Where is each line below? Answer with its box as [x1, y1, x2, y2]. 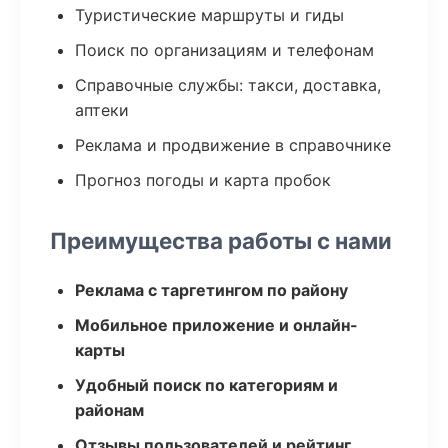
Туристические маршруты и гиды [75, 5, 344, 25]
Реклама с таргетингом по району [75, 280, 348, 300]
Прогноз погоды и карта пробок [75, 170, 331, 190]
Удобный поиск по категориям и [75, 375, 338, 395]
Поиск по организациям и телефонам [75, 40, 374, 60]
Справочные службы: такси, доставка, [75, 75, 381, 95]
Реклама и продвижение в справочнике [75, 135, 391, 155]
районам [75, 400, 144, 420]
